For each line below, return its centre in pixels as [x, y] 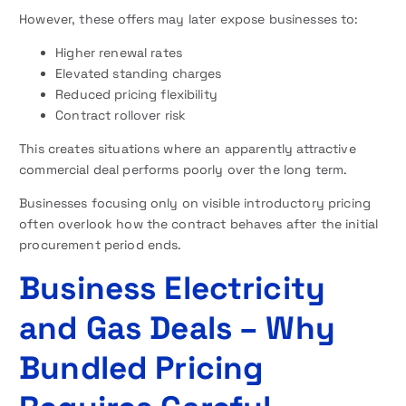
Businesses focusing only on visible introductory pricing [195, 203]
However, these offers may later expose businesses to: [189, 19]
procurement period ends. [101, 245]
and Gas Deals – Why [177, 328]
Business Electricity [172, 288]
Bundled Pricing [141, 368]
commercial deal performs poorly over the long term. [184, 170]
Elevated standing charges [139, 74]
